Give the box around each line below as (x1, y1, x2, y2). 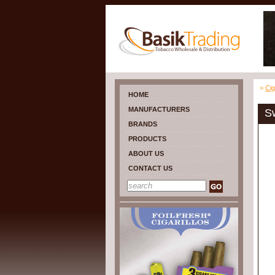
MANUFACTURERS (128, 106, 190, 113)
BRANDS (128, 120, 157, 128)
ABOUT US (128, 150, 164, 157)
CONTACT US (128, 165, 172, 172)
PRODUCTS (128, 135, 166, 142)
